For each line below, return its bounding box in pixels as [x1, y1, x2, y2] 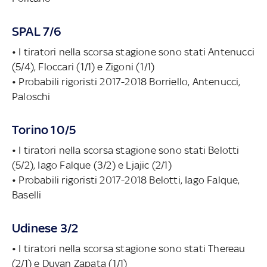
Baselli [12, 188, 42, 201]
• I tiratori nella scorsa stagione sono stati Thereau [12, 242, 246, 254]
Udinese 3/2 [12, 220, 79, 235]
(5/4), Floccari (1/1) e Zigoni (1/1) [12, 60, 155, 73]
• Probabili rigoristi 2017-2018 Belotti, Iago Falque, [12, 173, 240, 186]
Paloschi [12, 90, 51, 103]
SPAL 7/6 [12, 23, 61, 39]
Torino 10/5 [12, 122, 76, 137]
